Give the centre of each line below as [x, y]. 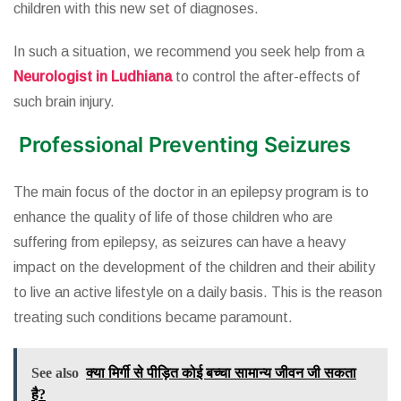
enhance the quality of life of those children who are [173, 218]
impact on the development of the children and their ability [194, 268]
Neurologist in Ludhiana [93, 77]
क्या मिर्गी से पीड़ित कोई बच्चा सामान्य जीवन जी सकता [221, 373]
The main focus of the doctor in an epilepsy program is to [191, 192]
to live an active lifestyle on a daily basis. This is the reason [198, 293]
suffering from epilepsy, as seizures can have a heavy [179, 243]
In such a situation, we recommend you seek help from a [189, 52]
